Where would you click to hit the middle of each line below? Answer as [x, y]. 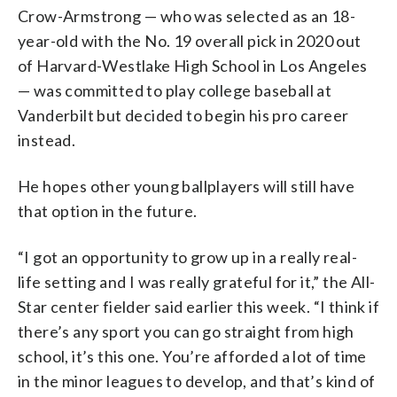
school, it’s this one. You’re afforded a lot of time [192, 356]
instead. [47, 140]
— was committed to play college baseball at [175, 90]
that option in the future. [108, 210]
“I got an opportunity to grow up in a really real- [187, 257]
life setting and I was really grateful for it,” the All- [197, 281]
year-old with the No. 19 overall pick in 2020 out [190, 40]
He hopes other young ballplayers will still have [187, 186]
